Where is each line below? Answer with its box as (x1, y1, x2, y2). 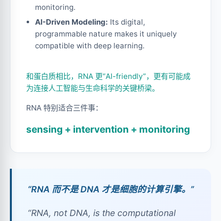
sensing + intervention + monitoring (26, 123, 190, 135)
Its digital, (108, 17, 145, 27)
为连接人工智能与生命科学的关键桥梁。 (26, 83, 159, 93)
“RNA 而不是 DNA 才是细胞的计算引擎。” (28, 184, 194, 194)
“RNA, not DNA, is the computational (28, 207, 176, 218)
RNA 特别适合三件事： (26, 103, 103, 112)
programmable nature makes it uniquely (35, 29, 177, 38)
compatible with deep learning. (35, 40, 145, 50)
